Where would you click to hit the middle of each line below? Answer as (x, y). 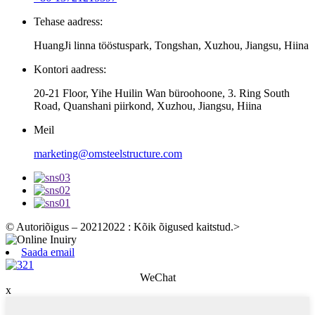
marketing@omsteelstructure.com (108, 153)
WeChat (157, 277)
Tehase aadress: (68, 21)
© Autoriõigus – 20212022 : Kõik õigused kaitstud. (120, 226)
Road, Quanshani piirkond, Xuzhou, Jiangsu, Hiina (148, 105)
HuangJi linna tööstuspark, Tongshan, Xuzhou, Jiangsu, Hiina (171, 45)
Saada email (48, 252)
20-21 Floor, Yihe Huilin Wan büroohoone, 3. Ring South (162, 93)
